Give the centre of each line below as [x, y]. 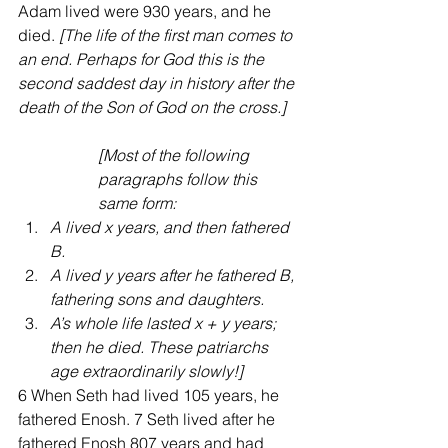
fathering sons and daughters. [161, 299]
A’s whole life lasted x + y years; [165, 323]
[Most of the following [175, 155]
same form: [139, 203]
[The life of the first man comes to [175, 35]
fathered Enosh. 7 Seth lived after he [148, 419]
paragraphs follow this [179, 179]
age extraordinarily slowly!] [148, 371]
